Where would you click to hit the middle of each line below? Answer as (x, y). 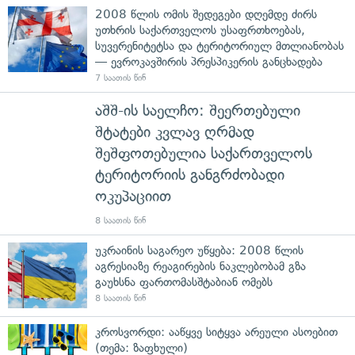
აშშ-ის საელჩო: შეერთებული (198, 110)
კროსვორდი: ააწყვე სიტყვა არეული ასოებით (216, 332)
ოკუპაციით (133, 196)
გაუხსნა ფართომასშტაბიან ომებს (184, 282)
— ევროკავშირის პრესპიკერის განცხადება (209, 61)
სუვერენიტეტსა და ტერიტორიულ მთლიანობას (219, 46)
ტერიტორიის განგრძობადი (190, 174)
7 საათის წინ (120, 78)
